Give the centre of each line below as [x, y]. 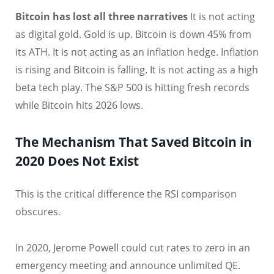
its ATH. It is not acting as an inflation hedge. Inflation [137, 52]
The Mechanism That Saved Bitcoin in [134, 142]
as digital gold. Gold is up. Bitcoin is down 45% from [133, 35]
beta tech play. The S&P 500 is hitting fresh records [132, 88]
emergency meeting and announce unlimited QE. [128, 265]
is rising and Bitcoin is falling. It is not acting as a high [137, 70]
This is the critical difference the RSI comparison [126, 194]
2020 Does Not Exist [77, 161]
